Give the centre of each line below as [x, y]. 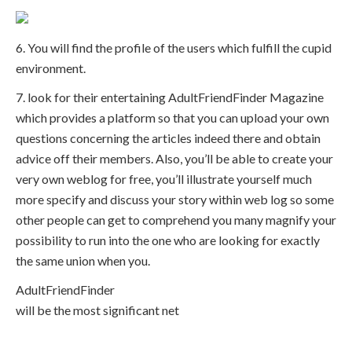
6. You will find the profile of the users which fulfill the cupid [174, 48]
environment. [51, 68]
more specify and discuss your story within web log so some [175, 200]
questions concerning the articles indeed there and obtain [168, 138]
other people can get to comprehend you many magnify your [176, 220]
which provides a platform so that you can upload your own [172, 118]
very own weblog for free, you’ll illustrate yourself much [164, 179]
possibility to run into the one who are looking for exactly [168, 240]
